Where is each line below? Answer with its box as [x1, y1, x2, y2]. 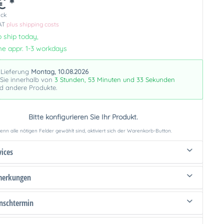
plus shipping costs [6, 20, 59, 28]
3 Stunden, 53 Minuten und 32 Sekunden [54, 75, 175, 83]
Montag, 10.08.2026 [31, 67, 89, 75]
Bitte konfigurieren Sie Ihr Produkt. [28, 112, 138, 121]
